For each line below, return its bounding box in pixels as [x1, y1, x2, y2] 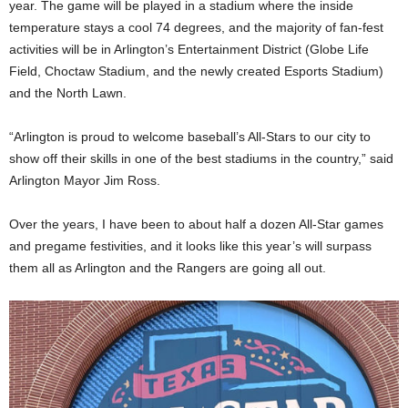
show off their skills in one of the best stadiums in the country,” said [9, 150, 393, 166]
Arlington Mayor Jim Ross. [9, 172, 160, 188]
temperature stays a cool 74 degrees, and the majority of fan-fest [9, 19, 383, 35]
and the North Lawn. [9, 85, 127, 100]
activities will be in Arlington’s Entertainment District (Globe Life [9, 41, 369, 56]
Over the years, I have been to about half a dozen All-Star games [9, 216, 383, 231]
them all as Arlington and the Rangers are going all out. [9, 260, 326, 275]
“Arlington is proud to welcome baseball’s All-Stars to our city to [9, 128, 371, 144]
